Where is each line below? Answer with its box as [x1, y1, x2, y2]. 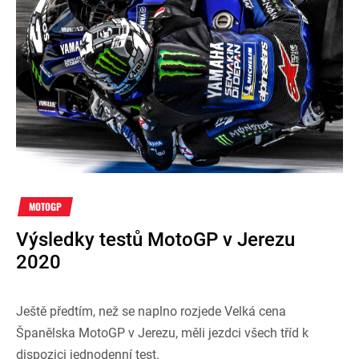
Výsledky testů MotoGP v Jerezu [16, 228, 295, 251]
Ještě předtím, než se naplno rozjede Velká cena [16, 303, 286, 319]
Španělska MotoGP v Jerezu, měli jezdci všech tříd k [16, 325, 309, 341]
